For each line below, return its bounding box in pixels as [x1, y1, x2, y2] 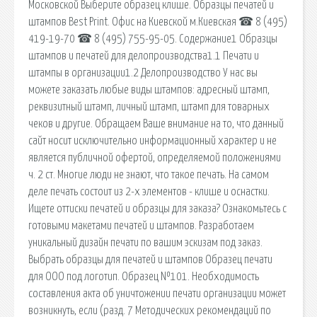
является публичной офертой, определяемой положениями [28, 151, 281, 163]
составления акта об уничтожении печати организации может [28, 287, 286, 299]
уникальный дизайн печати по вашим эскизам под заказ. [28, 236, 263, 248]
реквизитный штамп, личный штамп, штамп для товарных [28, 100, 270, 113]
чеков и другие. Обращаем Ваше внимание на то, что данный [28, 117, 284, 129]
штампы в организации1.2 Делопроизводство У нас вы [28, 67, 258, 79]
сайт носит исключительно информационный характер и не [28, 134, 277, 146]
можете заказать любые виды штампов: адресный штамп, [28, 83, 270, 96]
